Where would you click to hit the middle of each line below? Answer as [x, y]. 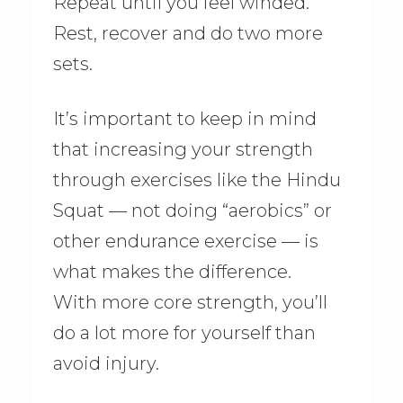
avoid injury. [106, 363]
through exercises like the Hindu [197, 179]
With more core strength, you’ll [190, 302]
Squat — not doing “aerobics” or [192, 210]
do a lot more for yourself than [184, 332]
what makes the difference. [172, 271]
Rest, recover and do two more [188, 34]
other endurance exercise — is [185, 241]
